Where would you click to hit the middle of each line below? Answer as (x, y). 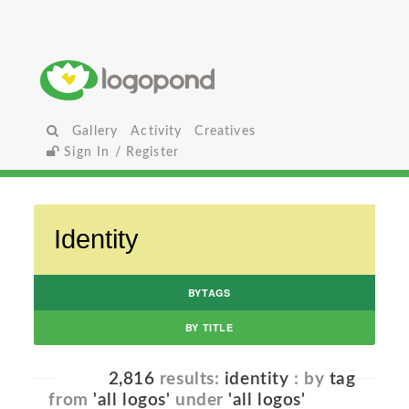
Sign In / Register (120, 152)
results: (189, 380)
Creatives (225, 131)
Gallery (95, 131)
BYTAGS (209, 292)
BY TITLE (209, 328)
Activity (157, 131)
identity (257, 380)
